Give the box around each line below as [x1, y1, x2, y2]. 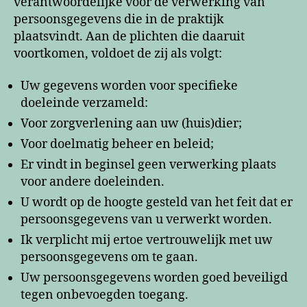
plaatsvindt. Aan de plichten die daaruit [14, 28, 245, 45]
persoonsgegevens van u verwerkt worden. [21, 212, 272, 228]
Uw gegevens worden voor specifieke [21, 78, 238, 94]
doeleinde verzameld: [21, 95, 148, 111]
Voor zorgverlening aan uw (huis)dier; [21, 116, 242, 132]
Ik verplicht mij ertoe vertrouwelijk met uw [21, 232, 273, 248]
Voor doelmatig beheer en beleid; [21, 136, 214, 152]
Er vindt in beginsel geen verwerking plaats [21, 157, 276, 173]
